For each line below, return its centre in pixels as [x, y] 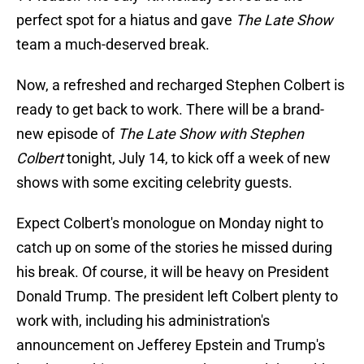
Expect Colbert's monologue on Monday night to [170, 223]
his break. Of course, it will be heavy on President [173, 272]
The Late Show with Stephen [211, 134]
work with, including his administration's [143, 321]
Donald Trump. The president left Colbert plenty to [177, 297]
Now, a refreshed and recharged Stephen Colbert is [180, 85]
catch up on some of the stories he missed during [174, 248]
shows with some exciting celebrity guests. [154, 183]
